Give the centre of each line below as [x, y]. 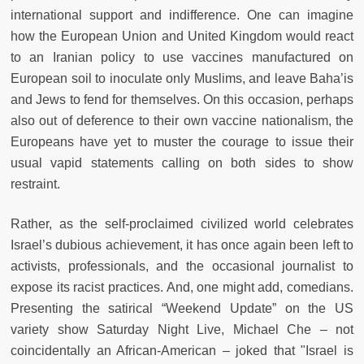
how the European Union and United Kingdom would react [182, 37]
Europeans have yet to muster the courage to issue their [182, 142]
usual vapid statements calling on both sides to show [182, 163]
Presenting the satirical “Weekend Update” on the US [182, 309]
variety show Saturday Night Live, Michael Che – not [182, 330]
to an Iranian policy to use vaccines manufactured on [182, 58]
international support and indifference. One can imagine [182, 15]
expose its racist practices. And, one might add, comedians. [182, 288]
